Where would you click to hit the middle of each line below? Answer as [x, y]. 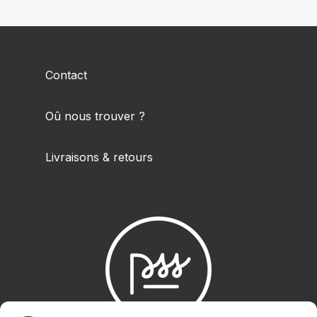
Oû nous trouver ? [95, 116]
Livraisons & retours [99, 157]
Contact [66, 75]
